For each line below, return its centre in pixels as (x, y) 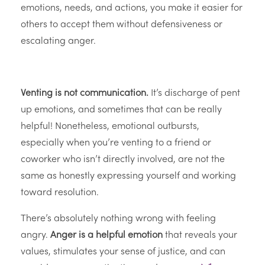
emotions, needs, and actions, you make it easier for (132, 9)
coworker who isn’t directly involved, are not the (123, 160)
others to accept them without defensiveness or (122, 25)
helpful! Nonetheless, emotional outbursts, (110, 127)
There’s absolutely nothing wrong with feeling (118, 219)
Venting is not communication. (85, 94)
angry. (35, 236)
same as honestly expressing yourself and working (128, 177)
